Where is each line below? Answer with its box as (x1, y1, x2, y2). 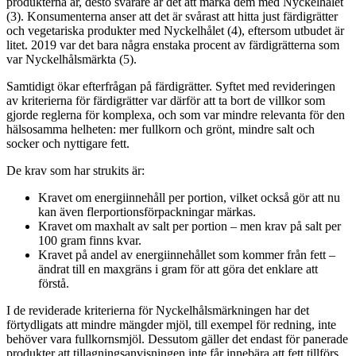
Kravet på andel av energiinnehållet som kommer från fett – (38, 247, 335, 261)
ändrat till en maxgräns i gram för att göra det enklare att (38, 261, 318, 276)
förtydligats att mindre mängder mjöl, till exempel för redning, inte (6, 317, 336, 331)
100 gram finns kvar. (38, 233, 141, 247)
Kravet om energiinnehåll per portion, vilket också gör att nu (38, 190, 340, 204)
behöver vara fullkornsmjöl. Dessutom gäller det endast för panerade (6, 331, 348, 346)
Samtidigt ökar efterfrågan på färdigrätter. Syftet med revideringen (6, 79, 335, 93)
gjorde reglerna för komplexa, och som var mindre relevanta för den (6, 107, 345, 122)
